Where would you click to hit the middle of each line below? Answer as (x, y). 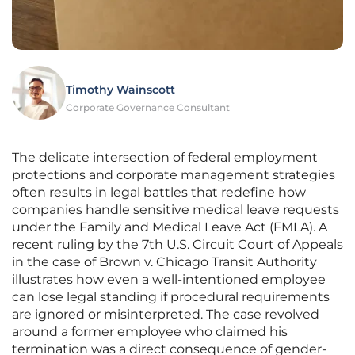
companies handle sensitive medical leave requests (176, 210)
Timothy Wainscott (120, 90)
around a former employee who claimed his (150, 332)
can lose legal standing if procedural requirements (171, 297)
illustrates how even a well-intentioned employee (169, 280)
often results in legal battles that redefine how (159, 193)
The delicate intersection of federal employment (165, 158)
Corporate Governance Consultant (148, 108)
